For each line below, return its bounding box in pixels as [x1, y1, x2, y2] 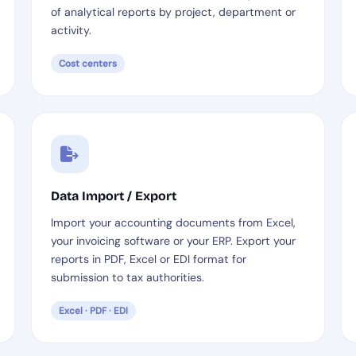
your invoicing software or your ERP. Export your [50, 234, 296, 248]
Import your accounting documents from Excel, [50, 215, 296, 230]
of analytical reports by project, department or [50, 5, 296, 19]
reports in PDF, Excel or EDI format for [50, 252, 246, 266]
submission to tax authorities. [50, 270, 204, 284]
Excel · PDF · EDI [58, 304, 128, 317]
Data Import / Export [50, 188, 176, 203]
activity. [50, 23, 91, 37]
